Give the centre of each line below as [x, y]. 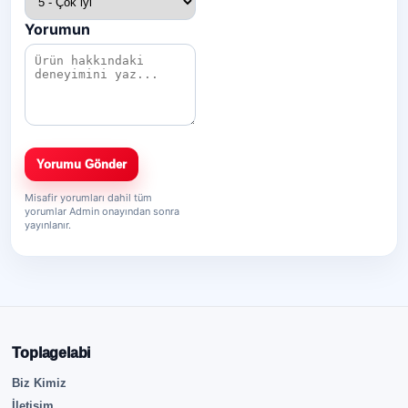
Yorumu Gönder [82, 165]
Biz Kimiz [40, 383]
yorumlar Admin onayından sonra [102, 212]
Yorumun [58, 30]
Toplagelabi [51, 353]
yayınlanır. [48, 225]
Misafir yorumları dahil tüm [89, 198]
